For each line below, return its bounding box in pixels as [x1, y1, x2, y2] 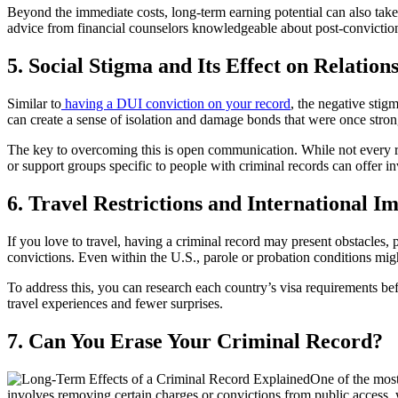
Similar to [7, 95, 61, 111]
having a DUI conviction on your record [61, 95, 291, 111]
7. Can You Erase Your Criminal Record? [7, 329, 383, 353]
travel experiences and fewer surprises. [7, 295, 223, 311]
